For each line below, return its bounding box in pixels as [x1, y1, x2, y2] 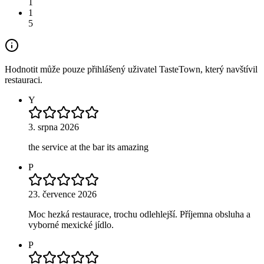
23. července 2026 [28, 189, 97, 199]
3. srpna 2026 [28, 121, 79, 132]
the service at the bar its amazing [28, 141, 148, 152]
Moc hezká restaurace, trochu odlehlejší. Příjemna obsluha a [28, 209, 250, 219]
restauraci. [5, 74, 42, 85]
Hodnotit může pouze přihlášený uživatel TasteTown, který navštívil [5, 64, 258, 74]
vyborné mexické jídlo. [28, 219, 114, 230]
